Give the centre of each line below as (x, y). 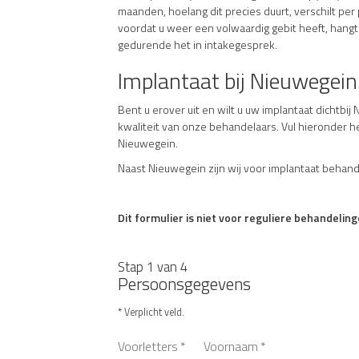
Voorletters (148, 346)
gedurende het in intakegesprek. (198, 44)
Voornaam (230, 346)
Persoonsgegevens (184, 283)
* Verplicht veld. (151, 312)
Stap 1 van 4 (153, 266)
